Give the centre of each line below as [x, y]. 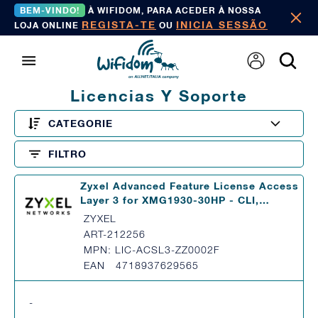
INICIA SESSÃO [222, 24]
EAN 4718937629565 [141, 265]
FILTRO [67, 154]
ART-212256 [115, 234]
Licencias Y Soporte [159, 96]
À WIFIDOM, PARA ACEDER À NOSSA [173, 10]
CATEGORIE [81, 123]
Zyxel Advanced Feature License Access [190, 186]
